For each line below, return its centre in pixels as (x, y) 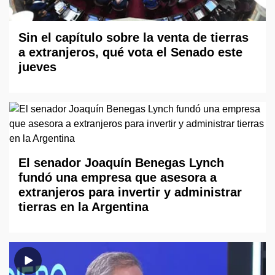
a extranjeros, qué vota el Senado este (130, 52)
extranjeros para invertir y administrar (130, 192)
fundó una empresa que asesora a (118, 177)
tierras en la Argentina (83, 207)
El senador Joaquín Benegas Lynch (121, 162)
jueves (37, 67)
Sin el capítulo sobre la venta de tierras (134, 37)
